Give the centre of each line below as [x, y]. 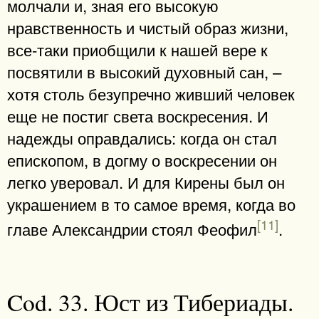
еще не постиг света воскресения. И [138, 115]
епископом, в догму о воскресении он [142, 159]
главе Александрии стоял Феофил [132, 229]
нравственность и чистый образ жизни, [148, 27]
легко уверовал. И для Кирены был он [146, 181]
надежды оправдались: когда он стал [142, 137]
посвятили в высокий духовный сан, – [144, 71]
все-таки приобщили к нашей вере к [137, 49]
